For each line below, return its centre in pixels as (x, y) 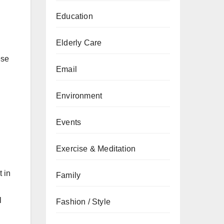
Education (74, 16)
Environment (79, 96)
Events (69, 122)
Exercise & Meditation (96, 149)
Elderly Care (79, 43)
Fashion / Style (83, 202)
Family (68, 175)
